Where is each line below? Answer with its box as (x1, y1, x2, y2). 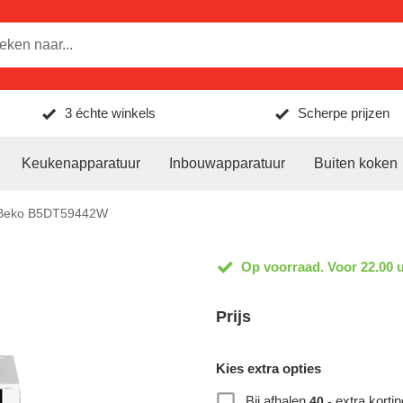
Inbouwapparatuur (169, 156, 285, 171)
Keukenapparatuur (22, 156, 140, 171)
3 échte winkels (65, 105, 157, 121)
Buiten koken (314, 156, 398, 171)
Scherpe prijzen (297, 105, 390, 121)
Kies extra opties (216, 361, 321, 376)
